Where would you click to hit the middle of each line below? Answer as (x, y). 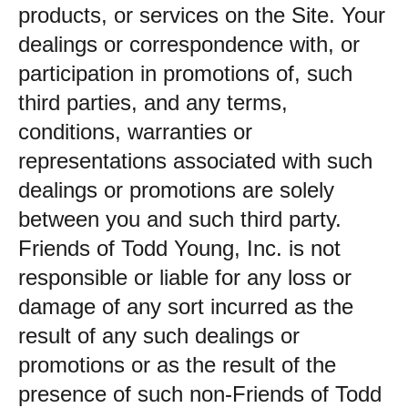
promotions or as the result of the (177, 365)
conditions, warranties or (135, 132)
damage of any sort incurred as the (186, 306)
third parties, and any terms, (153, 102)
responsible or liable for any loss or (185, 277)
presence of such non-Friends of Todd (200, 394)
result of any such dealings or (159, 336)
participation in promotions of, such (185, 73)
